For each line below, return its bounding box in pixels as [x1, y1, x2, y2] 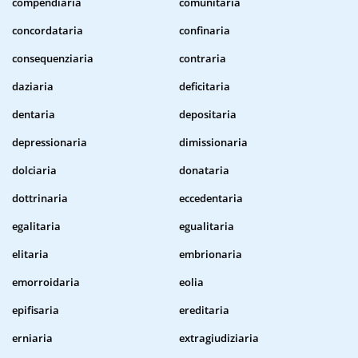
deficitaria [179, 79, 230, 94]
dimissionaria [179, 135, 248, 150]
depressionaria [12, 135, 87, 150]
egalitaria [12, 219, 61, 234]
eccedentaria [179, 191, 243, 206]
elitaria [12, 247, 49, 262]
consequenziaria [12, 51, 93, 66]
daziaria [12, 79, 54, 94]
